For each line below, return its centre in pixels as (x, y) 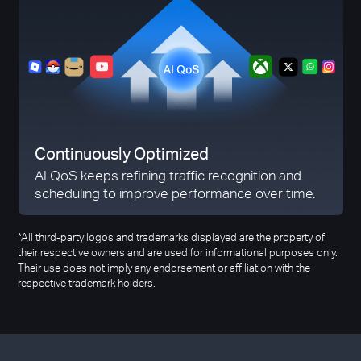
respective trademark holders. (87, 282)
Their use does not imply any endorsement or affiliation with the (164, 267)
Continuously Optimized (121, 154)
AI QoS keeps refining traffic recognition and (168, 176)
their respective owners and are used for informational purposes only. (178, 252)
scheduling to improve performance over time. (174, 193)
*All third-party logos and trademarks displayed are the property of (172, 237)
